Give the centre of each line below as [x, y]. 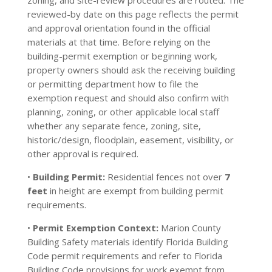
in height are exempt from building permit [135, 191]
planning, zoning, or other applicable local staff [123, 112]
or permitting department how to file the [113, 84]
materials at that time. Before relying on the [119, 42]
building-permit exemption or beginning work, [122, 56]
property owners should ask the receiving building [131, 70]
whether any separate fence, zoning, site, [114, 126]
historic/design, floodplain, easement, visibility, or [130, 140]
